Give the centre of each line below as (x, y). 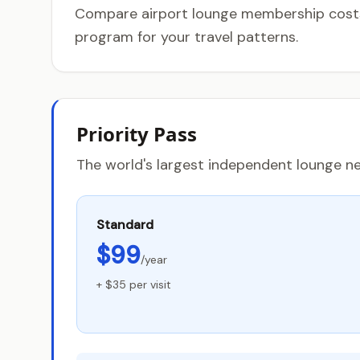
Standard (125, 225)
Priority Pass (137, 134)
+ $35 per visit (134, 284)
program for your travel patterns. (186, 37)
